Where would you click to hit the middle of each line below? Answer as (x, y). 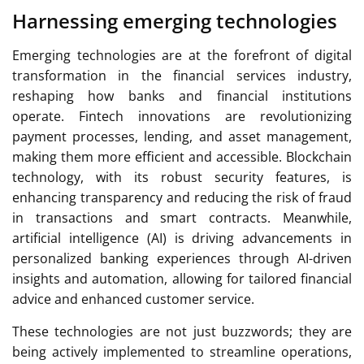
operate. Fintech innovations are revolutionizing (182, 116)
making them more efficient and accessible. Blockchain (182, 156)
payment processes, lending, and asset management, (182, 136)
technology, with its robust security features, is (182, 177)
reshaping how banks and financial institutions (182, 95)
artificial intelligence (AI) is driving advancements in (182, 238)
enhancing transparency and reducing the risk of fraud (182, 197)
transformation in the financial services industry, (182, 75)
